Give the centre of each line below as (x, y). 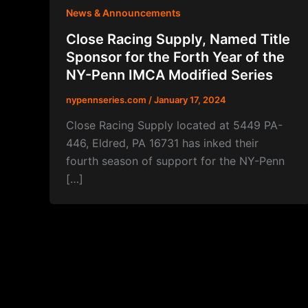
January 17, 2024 (190, 99)
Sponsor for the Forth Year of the (175, 57)
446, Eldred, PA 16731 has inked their (162, 143)
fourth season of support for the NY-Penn (175, 161)
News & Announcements (123, 13)
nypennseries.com (107, 99)
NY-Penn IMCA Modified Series (169, 75)
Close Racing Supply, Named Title (178, 39)
